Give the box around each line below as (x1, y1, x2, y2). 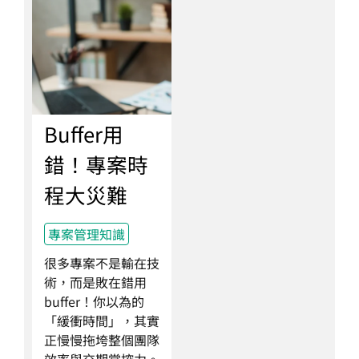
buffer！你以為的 (44, 292, 144, 311)
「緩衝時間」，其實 (44, 311, 159, 330)
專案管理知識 (48, 224, 125, 244)
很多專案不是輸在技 (44, 253, 159, 272)
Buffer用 (44, 119, 123, 148)
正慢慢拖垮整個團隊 (44, 330, 159, 349)
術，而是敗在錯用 (44, 272, 147, 292)
